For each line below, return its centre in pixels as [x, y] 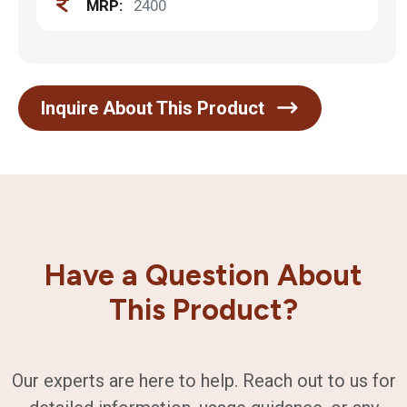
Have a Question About [203, 275]
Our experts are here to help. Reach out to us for [203, 381]
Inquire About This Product [155, 108]
